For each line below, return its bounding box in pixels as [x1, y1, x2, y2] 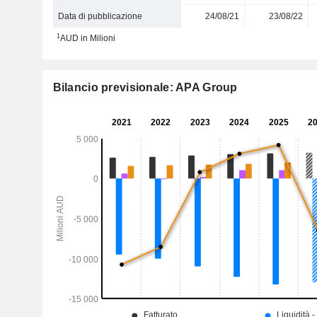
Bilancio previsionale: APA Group [52, 81, 238, 93]
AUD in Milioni [59, 33, 115, 43]
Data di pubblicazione [58, 11, 143, 21]
